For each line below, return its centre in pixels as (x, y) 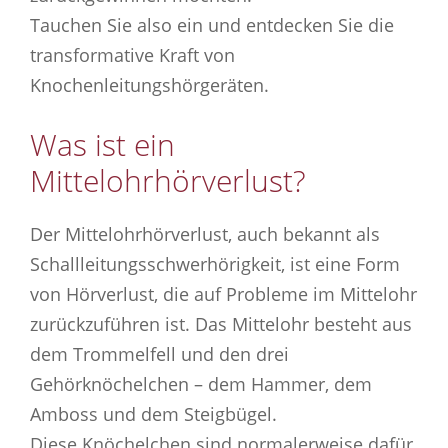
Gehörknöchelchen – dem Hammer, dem (201, 383)
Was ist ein (102, 144)
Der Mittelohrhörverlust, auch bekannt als (205, 233)
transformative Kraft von (132, 54)
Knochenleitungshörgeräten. (149, 84)
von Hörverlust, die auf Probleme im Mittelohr (223, 293)
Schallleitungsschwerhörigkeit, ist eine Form (215, 263)
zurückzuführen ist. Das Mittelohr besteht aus (221, 323)
